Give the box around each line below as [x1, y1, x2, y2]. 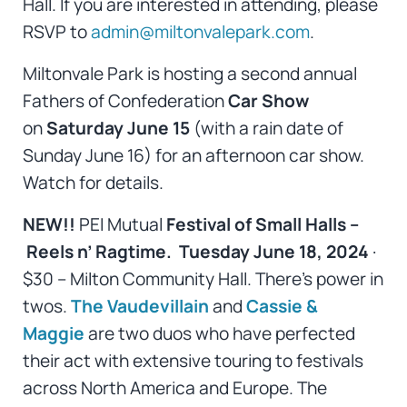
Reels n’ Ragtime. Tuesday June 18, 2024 [25, 240, 369, 264]
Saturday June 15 [45, 116, 190, 141]
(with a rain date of [189, 116, 343, 141]
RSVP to [22, 20, 91, 45]
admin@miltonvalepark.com [90, 20, 310, 45]
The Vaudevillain [70, 294, 209, 319]
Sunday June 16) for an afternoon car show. [22, 144, 364, 168]
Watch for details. [22, 171, 164, 195]
